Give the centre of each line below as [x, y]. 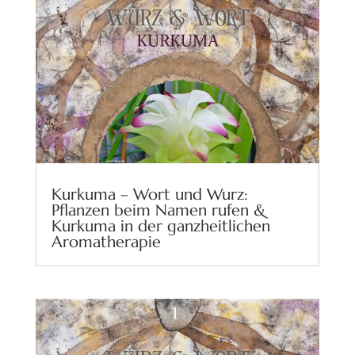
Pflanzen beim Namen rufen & [158, 210]
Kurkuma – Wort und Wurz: [149, 194]
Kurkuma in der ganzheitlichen [160, 226]
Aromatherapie [106, 242]
